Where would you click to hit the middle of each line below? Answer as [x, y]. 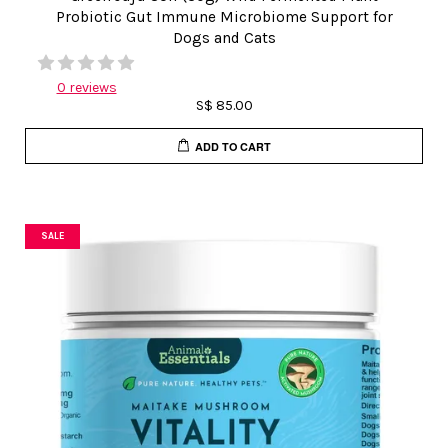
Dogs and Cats [224, 38]
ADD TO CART [233, 146]
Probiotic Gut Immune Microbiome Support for [224, 17]
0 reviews [86, 87]
